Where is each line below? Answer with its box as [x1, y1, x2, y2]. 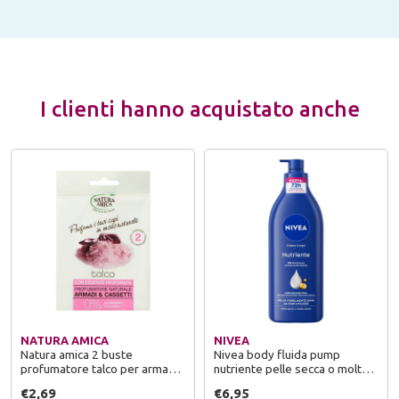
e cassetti [20, 376, 73, 391]
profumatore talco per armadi [20, 362, 178, 377]
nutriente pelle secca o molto [214, 362, 369, 377]
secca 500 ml [214, 376, 283, 391]
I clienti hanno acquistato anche [39, 97, 360, 122]
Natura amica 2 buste [20, 347, 133, 362]
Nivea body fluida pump [214, 347, 340, 362]
